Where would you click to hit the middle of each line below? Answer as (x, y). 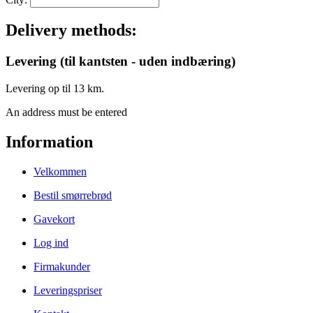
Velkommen (60, 171)
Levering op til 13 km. (55, 89)
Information (49, 142)
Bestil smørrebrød (73, 195)
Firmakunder (62, 266)
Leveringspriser (68, 290)
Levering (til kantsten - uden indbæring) (121, 61)
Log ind (51, 242)
